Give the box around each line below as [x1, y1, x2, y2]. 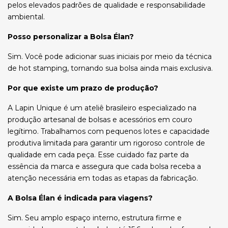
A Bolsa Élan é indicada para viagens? [8, 193, 153, 203]
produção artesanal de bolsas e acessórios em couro [8, 115, 192, 124]
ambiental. [8, 12, 45, 21]
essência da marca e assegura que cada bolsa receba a [8, 162, 201, 171]
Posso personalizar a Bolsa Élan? [8, 32, 134, 41]
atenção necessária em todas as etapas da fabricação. [8, 174, 198, 183]
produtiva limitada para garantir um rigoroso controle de [8, 138, 205, 148]
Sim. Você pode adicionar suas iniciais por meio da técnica [8, 52, 212, 61]
